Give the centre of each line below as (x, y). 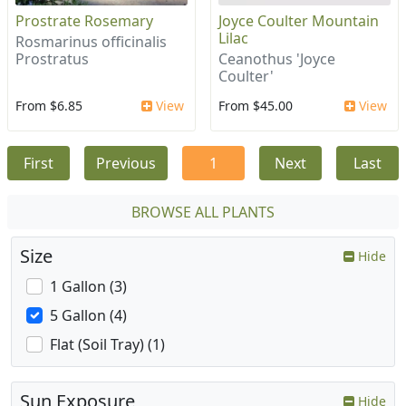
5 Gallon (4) (88, 316)
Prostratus (52, 59)
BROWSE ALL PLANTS (203, 213)
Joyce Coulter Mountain (299, 21)
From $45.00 (256, 106)
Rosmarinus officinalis (91, 42)
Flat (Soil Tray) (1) (107, 345)
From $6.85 (49, 106)
